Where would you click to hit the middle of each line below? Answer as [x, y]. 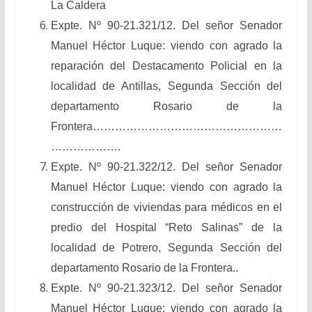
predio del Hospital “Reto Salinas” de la [166, 227]
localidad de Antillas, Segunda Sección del [166, 86]
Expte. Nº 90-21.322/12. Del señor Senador [166, 166]
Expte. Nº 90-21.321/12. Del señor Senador [166, 25]
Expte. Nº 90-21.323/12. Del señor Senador [166, 288]
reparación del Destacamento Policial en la [166, 65]
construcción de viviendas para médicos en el [166, 207]
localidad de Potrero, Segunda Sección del [166, 247]
